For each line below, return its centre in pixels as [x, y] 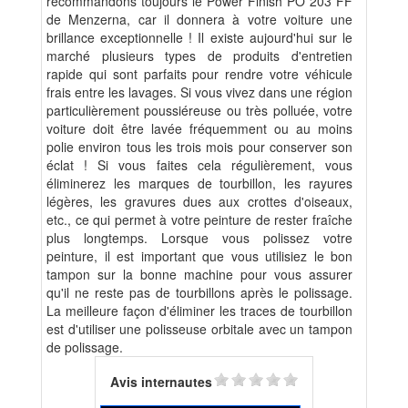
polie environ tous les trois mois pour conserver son [199, 147]
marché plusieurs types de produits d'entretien [199, 56]
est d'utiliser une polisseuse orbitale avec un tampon [199, 329]
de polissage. [85, 347]
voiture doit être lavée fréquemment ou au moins [199, 129]
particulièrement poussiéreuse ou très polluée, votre [199, 111]
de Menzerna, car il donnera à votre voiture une [199, 20]
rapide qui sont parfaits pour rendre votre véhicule [199, 74]
